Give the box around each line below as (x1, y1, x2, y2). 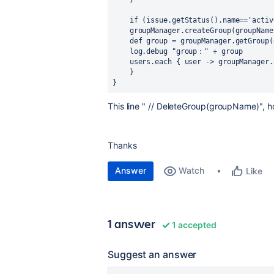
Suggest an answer (108, 248, 197, 261)
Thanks (108, 140, 137, 150)
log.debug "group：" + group (129, 47, 243, 56)
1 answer (108, 215, 156, 232)
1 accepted (170, 220, 217, 230)
